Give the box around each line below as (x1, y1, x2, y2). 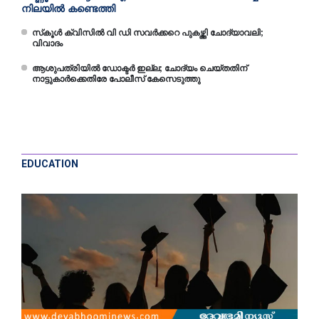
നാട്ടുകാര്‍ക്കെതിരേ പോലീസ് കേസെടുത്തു (32, 73, 200, 84)
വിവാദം (32, 38, 63, 48)
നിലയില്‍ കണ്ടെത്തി (21, 2, 115, 14)
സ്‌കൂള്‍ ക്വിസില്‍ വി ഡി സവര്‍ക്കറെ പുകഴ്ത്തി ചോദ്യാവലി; (32, 27, 263, 38)
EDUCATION (21, 157, 78, 169)
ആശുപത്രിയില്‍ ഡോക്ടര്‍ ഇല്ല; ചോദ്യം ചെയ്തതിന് (32, 63, 247, 73)
